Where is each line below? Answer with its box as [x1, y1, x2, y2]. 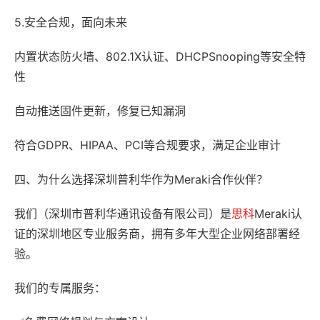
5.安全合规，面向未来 [14, 15, 127, 29]
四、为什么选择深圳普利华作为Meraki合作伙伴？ [14, 172, 268, 186]
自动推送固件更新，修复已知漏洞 [14, 104, 186, 118]
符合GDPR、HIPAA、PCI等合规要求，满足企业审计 [14, 138, 281, 152]
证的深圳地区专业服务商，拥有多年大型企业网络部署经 [14, 226, 300, 241]
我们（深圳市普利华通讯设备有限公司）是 [14, 206, 231, 221]
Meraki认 [254, 206, 302, 221]
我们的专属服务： [14, 281, 106, 295]
